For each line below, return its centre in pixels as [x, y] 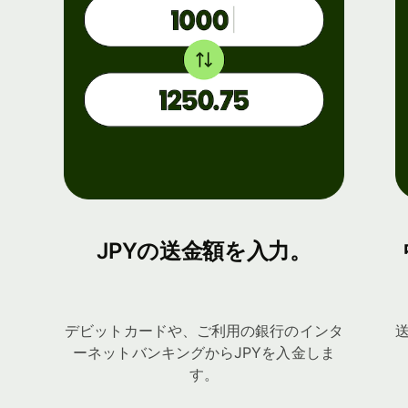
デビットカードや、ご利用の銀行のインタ [204, 331]
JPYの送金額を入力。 [204, 251]
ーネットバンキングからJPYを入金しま [204, 353]
